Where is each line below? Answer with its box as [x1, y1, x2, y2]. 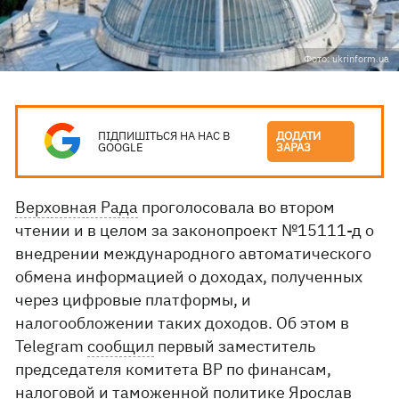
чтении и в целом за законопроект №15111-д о [15, 220, 375, 240]
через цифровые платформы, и [15, 289, 252, 310]
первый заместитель [154, 336, 316, 356]
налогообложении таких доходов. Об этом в [15, 313, 350, 333]
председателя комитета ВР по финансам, [15, 359, 332, 379]
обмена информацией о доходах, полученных [15, 266, 363, 287]
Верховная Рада [15, 197, 139, 217]
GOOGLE [98, 140, 144, 155]
